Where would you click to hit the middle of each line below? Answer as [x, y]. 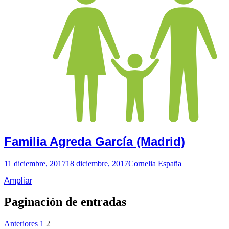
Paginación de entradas [65, 202]
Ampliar [18, 180]
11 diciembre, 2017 [35, 163]
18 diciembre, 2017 [97, 163]
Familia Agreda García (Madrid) [95, 141]
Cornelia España [155, 163]
